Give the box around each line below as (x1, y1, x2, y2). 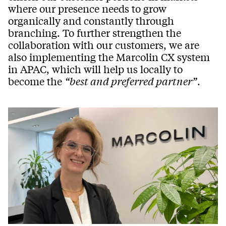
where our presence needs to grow (8, 2, 166, 16)
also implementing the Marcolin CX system (8, 50, 210, 64)
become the (8, 74, 65, 88)
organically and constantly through (8, 14, 174, 28)
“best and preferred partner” (65, 74, 197, 88)
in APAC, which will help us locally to (8, 62, 183, 76)
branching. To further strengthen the (8, 26, 181, 40)
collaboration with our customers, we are (8, 38, 199, 52)
